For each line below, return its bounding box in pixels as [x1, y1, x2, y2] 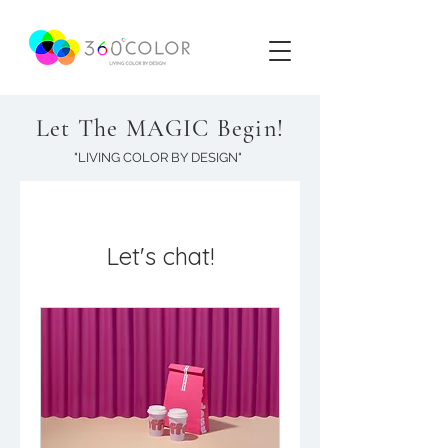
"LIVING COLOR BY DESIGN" [74, 150, 242, 165]
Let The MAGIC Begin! [36, 114, 284, 143]
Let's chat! [106, 241, 214, 271]
